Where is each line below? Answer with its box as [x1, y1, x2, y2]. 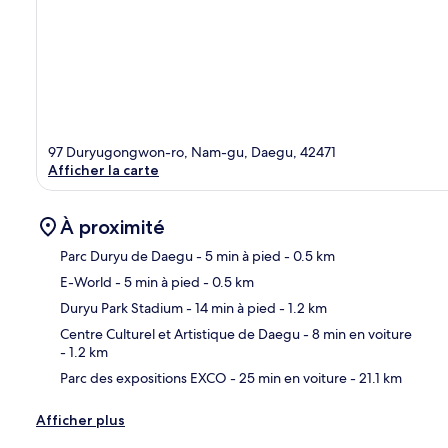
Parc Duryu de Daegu [60, 246, 193, 265]
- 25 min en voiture [227, 368, 347, 387]
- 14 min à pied [183, 298, 276, 317]
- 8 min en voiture [300, 324, 412, 343]
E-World [60, 272, 112, 291]
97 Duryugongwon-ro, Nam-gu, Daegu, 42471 [48, 142, 336, 161]
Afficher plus [36, 410, 125, 429]
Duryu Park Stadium [60, 298, 183, 317]
